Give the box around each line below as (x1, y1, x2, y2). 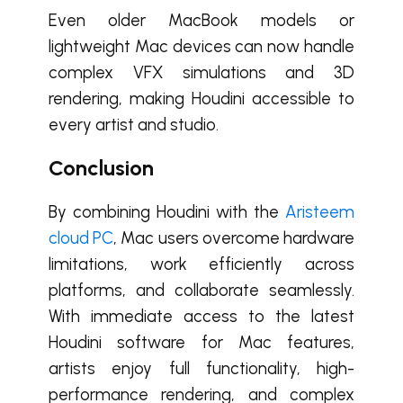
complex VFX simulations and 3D (49, 62, 354, 83)
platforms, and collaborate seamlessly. (49, 280, 354, 300)
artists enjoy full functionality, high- (49, 358, 354, 379)
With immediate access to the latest (49, 306, 354, 327)
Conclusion (49, 155, 154, 181)
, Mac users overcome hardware (113, 228, 355, 248)
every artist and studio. (49, 114, 219, 135)
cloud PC (49, 228, 114, 248)
